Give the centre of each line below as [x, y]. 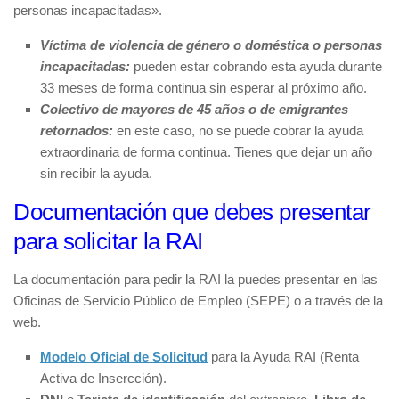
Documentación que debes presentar [192, 212]
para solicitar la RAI [108, 241]
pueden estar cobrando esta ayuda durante [258, 66]
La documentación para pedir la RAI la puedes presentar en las [195, 279]
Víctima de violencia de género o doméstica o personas [211, 45]
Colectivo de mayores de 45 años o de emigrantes [194, 109]
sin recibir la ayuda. [96, 173]
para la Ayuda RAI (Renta [285, 356]
